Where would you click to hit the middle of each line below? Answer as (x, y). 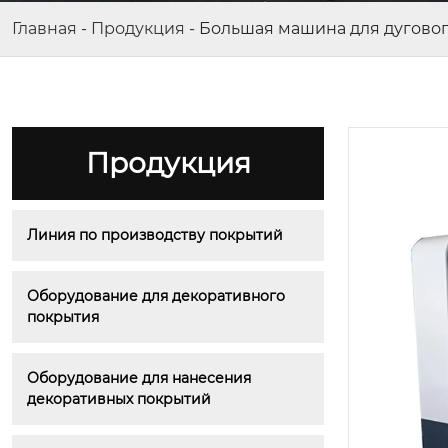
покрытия (63, 317)
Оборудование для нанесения (139, 378)
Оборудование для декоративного (156, 296)
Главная (44, 28)
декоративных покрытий (119, 399)
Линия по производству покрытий (155, 235)
